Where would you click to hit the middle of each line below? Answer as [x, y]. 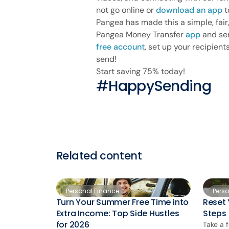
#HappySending [154, 86]
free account [120, 47]
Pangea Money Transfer [141, 34]
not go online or [126, 10]
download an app [189, 10]
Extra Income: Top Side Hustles [118, 214]
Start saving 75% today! [141, 71]
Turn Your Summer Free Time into [122, 202]
